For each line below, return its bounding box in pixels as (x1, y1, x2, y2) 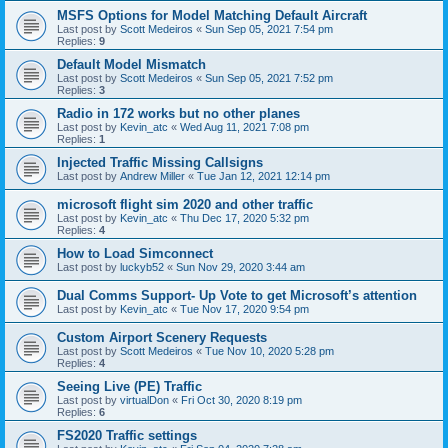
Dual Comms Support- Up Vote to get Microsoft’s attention (57, 288, 417, 303)
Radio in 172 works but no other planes (57, 106, 300, 121)
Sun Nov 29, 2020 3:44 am (176, 261, 305, 273)
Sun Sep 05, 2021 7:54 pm (205, 23, 333, 35)
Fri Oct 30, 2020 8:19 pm (181, 394, 302, 406)
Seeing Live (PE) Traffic (57, 379, 202, 394)
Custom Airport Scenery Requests (57, 330, 267, 345)
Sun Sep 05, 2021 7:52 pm (205, 72, 333, 84)
